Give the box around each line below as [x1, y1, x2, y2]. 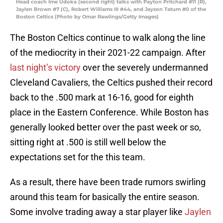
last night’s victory [10, 62, 81, 73]
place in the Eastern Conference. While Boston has [10, 107, 209, 118]
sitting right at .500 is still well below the [10, 137, 166, 148]
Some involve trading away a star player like [10, 207, 185, 218]
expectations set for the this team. [10, 152, 145, 163]
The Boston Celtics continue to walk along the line [10, 32, 206, 43]
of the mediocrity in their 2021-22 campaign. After [10, 47, 206, 58]
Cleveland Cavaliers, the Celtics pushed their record [10, 77, 213, 88]
